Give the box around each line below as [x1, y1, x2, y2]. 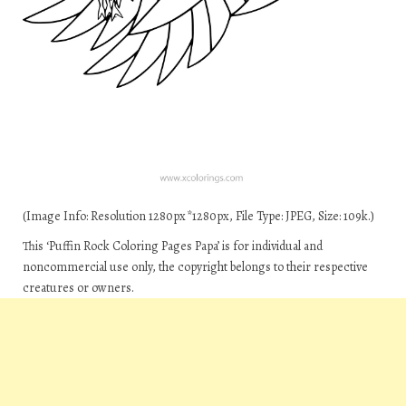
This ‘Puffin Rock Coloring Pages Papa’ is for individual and [23, 237, 323, 255]
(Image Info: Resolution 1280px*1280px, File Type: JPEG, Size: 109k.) [23, 208, 374, 225]
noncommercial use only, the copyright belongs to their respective [23, 258, 368, 275]
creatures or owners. [23, 279, 134, 296]
